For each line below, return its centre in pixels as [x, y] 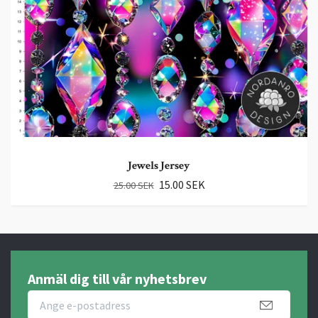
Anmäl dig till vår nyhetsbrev [117, 279]
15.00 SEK [182, 185]
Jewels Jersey [159, 166]
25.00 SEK [133, 186]
